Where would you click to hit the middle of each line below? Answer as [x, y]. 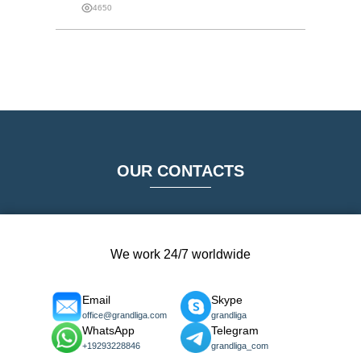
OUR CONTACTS [180, 170]
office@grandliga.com [125, 315]
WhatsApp [109, 331]
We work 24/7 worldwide [180, 255]
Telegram [235, 331]
